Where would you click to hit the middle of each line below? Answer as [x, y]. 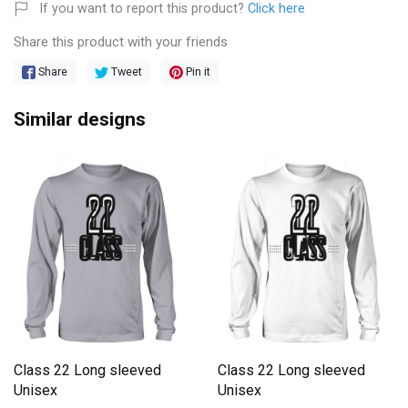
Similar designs [80, 119]
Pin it [197, 71]
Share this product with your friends [121, 41]
